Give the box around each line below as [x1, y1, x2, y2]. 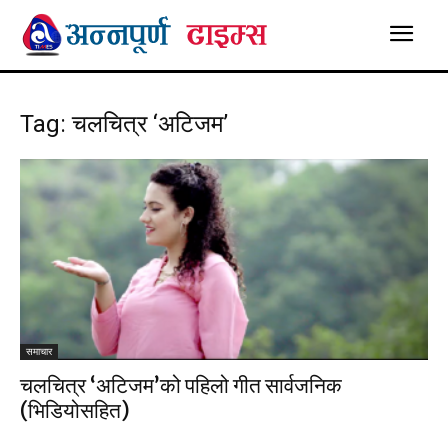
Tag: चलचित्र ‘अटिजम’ [20, 110, 228, 138]
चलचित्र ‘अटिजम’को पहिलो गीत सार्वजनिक [20, 372, 342, 400]
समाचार [26, 345, 52, 359]
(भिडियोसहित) [20, 397, 130, 425]
